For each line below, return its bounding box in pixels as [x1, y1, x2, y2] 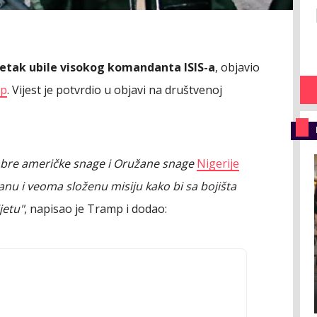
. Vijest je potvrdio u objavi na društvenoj [7, 82, 222, 98]
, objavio [215, 59, 260, 76]
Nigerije [197, 156, 239, 172]
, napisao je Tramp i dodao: [24, 201, 167, 217]
